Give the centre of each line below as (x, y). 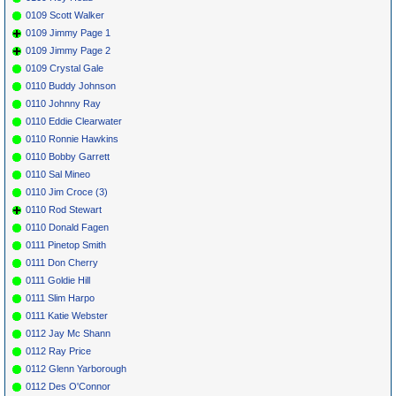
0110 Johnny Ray (63, 103)
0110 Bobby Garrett (68, 156)
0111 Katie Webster (67, 315)
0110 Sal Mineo (58, 174)
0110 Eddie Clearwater (74, 121)
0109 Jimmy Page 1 (68, 32)
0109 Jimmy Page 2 (68, 50)
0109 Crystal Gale (65, 68)
